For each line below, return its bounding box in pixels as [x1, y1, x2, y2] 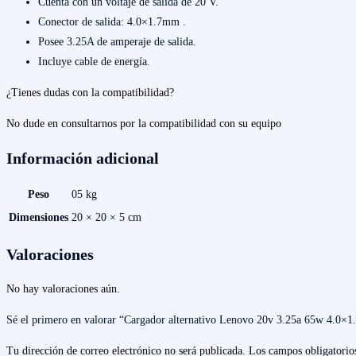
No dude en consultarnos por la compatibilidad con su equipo [6, 118, 281, 130]
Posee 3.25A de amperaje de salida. [38, 36, 196, 48]
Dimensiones [9, 211, 68, 224]
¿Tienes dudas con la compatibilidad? [6, 87, 174, 99]
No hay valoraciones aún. [6, 282, 120, 295]
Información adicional [6, 149, 159, 167]
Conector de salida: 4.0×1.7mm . [38, 16, 186, 29]
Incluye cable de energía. [38, 56, 150, 68]
